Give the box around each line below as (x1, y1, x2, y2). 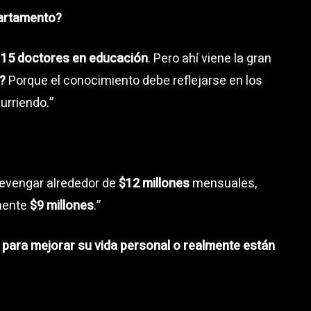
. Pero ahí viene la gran (148, 49, 271, 68)
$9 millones (30, 196, 94, 215)
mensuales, (190, 174, 257, 193)
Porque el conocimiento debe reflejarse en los (6, 71, 262, 90)
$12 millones (119, 174, 190, 193)
